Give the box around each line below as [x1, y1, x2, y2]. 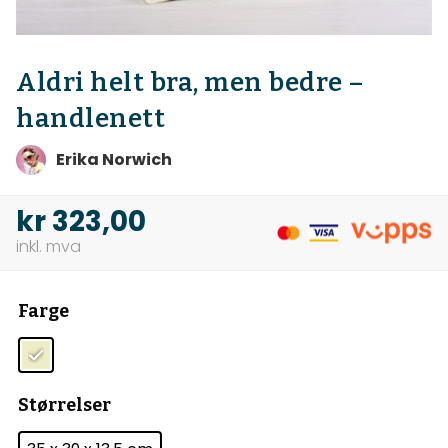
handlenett [16, 102, 165, 134]
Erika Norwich [56, 147, 172, 171]
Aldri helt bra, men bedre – [16, 66, 365, 98]
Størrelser [18, 394, 111, 417]
